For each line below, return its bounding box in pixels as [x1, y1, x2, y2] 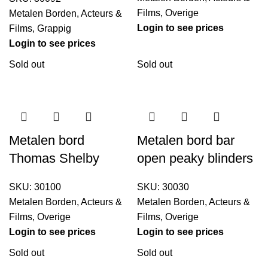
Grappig [37, 23, 71, 34]
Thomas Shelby [9, 151, 99, 166]
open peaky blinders [137, 151, 253, 166]
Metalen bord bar [137, 133, 234, 148]
